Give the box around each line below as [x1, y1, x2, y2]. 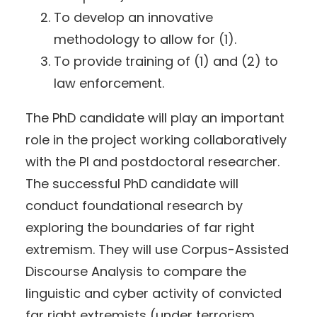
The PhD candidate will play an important [25, 109, 284, 127]
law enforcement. [54, 74, 164, 93]
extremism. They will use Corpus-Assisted [25, 241, 289, 259]
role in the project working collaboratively [25, 131, 287, 149]
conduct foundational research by [25, 197, 243, 215]
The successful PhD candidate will [25, 175, 238, 193]
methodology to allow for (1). [54, 30, 236, 49]
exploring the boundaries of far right [25, 219, 255, 237]
